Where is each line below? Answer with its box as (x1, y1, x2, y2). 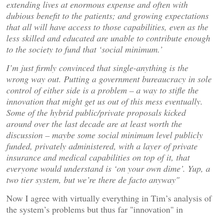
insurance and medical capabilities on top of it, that (6, 151, 190, 163)
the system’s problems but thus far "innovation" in (6, 203, 183, 215)
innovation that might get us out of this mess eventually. (6, 95, 203, 107)
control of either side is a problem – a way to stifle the (6, 84, 199, 96)
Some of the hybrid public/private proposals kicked (6, 107, 186, 118)
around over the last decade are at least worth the (6, 118, 182, 129)
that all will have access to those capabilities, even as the (6, 21, 208, 33)
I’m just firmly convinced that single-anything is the (6, 62, 188, 73)
